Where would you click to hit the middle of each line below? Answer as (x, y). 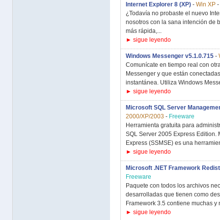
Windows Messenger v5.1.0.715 (170, 56)
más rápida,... (144, 31)
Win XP (206, 4)
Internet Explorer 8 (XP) (158, 4)
